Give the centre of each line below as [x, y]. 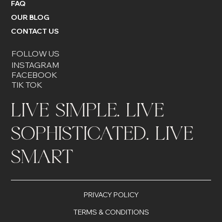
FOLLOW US [35, 53]
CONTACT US [35, 31]
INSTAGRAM [35, 65]
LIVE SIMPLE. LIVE [88, 112]
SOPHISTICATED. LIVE [102, 135]
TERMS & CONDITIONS [111, 212]
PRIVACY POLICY [111, 195]
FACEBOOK [34, 75]
